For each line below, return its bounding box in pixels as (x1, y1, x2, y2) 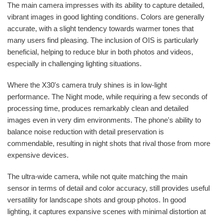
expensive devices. (7, 151, 69, 160)
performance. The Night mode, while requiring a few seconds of (7, 92, 207, 101)
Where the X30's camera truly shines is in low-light (7, 81, 167, 90)
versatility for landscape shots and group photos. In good (7, 196, 186, 204)
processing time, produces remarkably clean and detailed (7, 104, 188, 113)
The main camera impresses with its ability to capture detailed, (7, 1, 204, 10)
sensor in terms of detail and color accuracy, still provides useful (7, 184, 210, 193)
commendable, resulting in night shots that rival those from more (7, 139, 210, 148)
